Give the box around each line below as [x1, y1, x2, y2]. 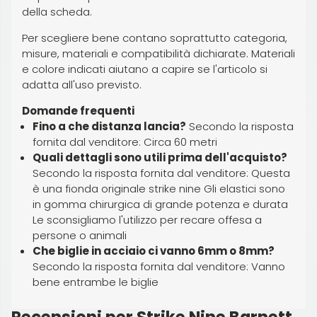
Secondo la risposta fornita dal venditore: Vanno [33, 258, 285, 274]
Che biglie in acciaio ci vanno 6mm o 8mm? [33, 243, 275, 258]
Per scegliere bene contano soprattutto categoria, [22, 30, 287, 45]
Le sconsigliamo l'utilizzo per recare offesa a [33, 212, 262, 227]
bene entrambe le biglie [33, 274, 158, 289]
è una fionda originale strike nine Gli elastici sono [33, 180, 285, 196]
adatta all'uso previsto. [22, 76, 142, 92]
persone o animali [33, 227, 127, 243]
